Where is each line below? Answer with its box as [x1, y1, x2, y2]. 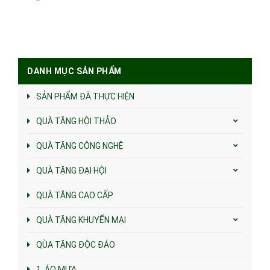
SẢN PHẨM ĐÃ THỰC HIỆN [36, 91, 134, 101]
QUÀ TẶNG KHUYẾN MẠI [36, 215, 126, 225]
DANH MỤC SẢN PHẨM [27, 66, 122, 76]
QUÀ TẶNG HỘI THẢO [36, 116, 116, 126]
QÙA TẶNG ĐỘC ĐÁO [36, 239, 115, 250]
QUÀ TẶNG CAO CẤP [36, 190, 113, 200]
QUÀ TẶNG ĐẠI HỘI [36, 165, 107, 175]
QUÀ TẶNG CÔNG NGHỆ [36, 140, 123, 151]
